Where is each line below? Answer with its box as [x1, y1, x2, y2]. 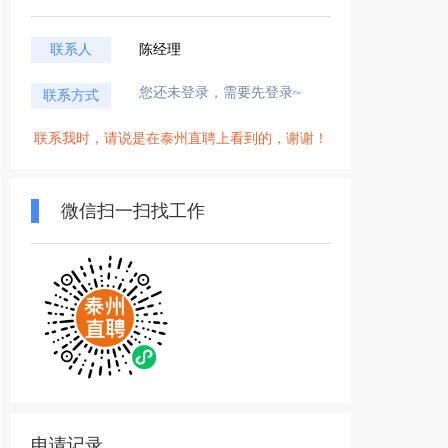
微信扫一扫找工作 [61, 201, 205, 221]
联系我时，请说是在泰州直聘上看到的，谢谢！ [34, 131, 328, 146]
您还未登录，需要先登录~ [139, 85, 301, 100]
